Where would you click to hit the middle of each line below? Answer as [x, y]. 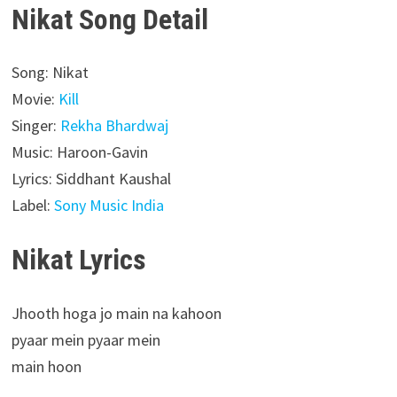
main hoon [46, 367]
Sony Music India [109, 206]
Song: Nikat [50, 73]
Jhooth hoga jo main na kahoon [116, 314]
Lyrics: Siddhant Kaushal [91, 179]
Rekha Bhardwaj [114, 126]
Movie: [35, 99]
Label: [32, 206]
